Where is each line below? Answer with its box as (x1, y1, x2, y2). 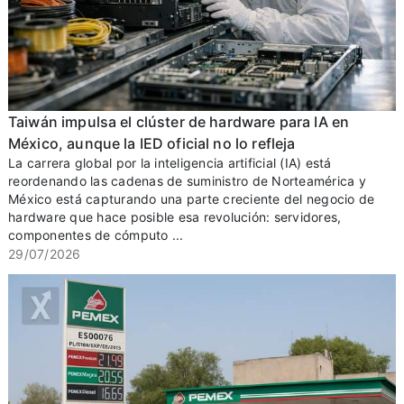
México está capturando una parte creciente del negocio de (8, 191, 375, 207)
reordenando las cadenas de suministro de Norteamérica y (8, 173, 366, 189)
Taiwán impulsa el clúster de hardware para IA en (8, 113, 350, 132)
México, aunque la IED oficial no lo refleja (8, 134, 296, 153)
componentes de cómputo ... (8, 227, 184, 243)
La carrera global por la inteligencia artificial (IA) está (8, 155, 332, 171)
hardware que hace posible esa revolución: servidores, (8, 209, 342, 225)
